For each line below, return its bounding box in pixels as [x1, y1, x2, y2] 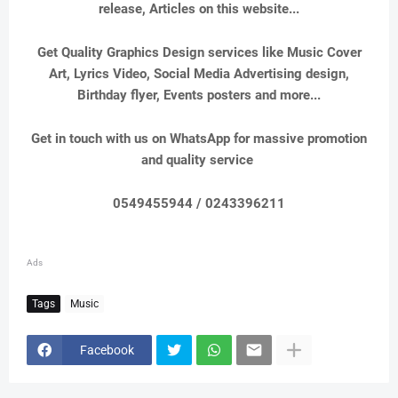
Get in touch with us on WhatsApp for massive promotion [31, 131, 367, 147]
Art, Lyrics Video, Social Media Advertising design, [49, 66, 349, 83]
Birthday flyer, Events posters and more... [77, 87, 321, 104]
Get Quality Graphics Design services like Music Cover [36, 44, 362, 61]
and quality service [141, 152, 257, 169]
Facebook [80, 342, 134, 357]
